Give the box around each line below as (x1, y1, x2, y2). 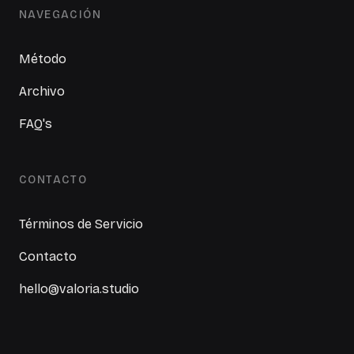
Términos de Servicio (19, 217, 143, 232)
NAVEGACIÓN (19, 8, 101, 21)
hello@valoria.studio (19, 281, 139, 296)
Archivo (19, 84, 65, 99)
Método (19, 51, 66, 66)
